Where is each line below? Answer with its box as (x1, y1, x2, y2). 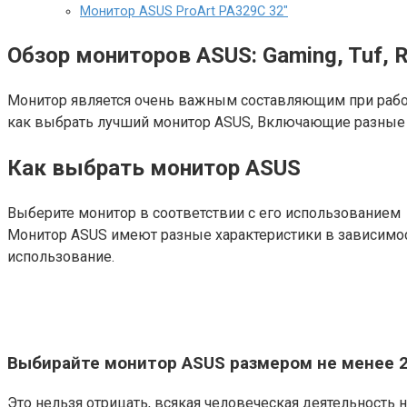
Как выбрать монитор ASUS (7, 154, 301, 181)
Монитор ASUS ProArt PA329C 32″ (80, 4, 288, 20)
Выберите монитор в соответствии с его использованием (7, 203, 401, 222)
